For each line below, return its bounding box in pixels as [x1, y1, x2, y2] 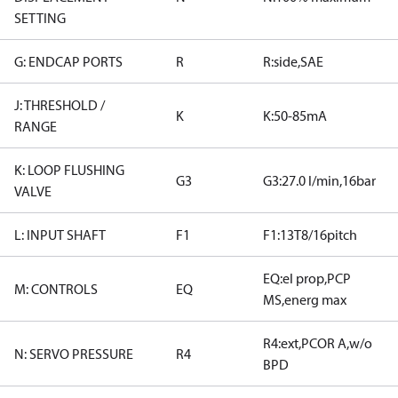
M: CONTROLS [14, 280, 98, 298]
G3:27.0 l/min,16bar [263, 171, 376, 189]
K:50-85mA [263, 107, 327, 124]
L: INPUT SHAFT [14, 226, 106, 243]
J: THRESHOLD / [14, 96, 105, 114]
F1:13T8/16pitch [263, 226, 357, 243]
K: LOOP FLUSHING [14, 161, 124, 179]
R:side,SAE [263, 52, 323, 70]
